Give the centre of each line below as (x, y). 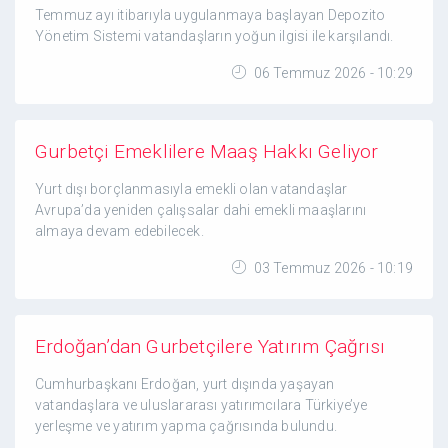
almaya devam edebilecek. (119, 231)
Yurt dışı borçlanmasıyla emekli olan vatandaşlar (191, 189)
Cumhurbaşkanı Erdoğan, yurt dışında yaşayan (185, 384)
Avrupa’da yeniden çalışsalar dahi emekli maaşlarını (201, 210)
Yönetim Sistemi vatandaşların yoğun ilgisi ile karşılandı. (214, 36)
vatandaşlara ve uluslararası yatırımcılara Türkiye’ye (201, 405)
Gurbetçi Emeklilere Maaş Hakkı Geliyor (207, 151)
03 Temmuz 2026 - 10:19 (331, 268)
